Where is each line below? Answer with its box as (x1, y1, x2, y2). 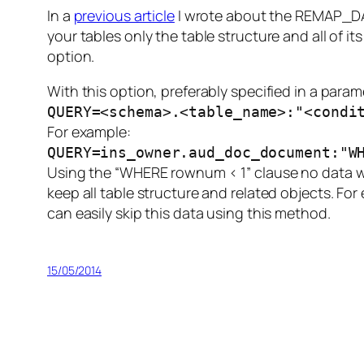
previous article (73, 6, 175, 26)
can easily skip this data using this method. (47, 203, 331, 223)
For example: (47, 122, 131, 142)
